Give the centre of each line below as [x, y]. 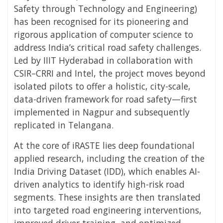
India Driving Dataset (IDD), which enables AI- [107, 171]
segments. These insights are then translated [107, 197]
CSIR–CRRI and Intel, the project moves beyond [110, 73]
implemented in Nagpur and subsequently [102, 112]
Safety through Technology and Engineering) [106, 8]
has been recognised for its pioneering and [101, 21]
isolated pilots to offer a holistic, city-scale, [102, 86]
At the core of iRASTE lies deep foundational [104, 145]
